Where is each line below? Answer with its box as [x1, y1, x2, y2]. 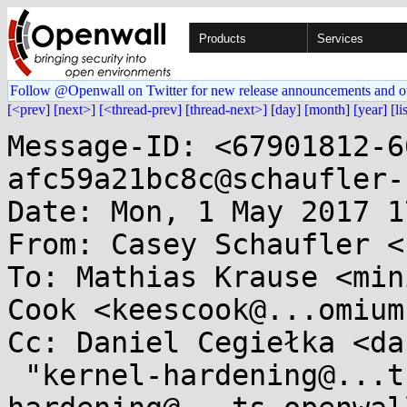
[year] [353, 102, 387, 117]
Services [317, 32, 363, 45]
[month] [304, 102, 350, 117]
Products [199, 32, 246, 45]
